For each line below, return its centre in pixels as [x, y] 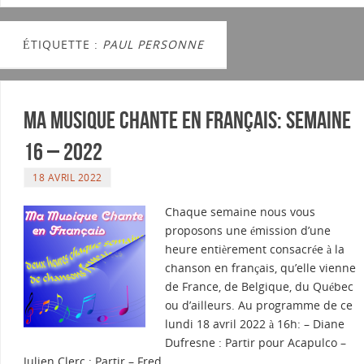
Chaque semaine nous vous [240, 212]
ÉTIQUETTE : [63, 45]
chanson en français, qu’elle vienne [260, 268]
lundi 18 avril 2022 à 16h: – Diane [255, 324]
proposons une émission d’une [248, 231]
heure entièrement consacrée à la [255, 249]
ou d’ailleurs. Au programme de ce [259, 305]
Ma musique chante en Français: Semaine [187, 120]
